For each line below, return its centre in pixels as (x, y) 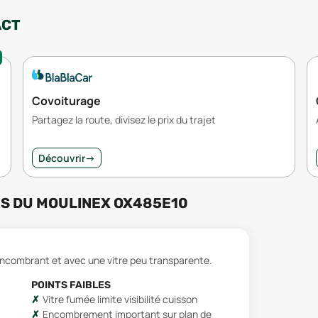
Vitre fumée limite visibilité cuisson (120, 299)
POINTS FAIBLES (71, 285)
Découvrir (62, 158)
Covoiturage (66, 100)
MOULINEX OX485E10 (112, 203)
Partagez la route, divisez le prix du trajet (124, 119)
